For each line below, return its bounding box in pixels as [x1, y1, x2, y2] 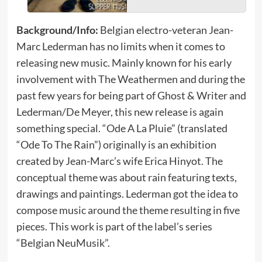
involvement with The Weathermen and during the [16, 73, 245, 85]
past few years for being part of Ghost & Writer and [16, 89, 246, 102]
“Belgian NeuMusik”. [16, 236, 110, 249]
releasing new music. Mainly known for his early [16, 56, 232, 69]
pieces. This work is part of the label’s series [16, 220, 212, 233]
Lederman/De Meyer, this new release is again [16, 105, 223, 118]
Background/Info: [16, 23, 100, 36]
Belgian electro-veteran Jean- [99, 23, 233, 36]
